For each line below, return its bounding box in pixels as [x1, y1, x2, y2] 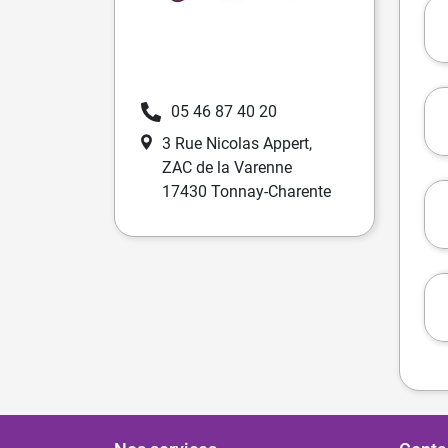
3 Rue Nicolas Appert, [162, 133, 313, 153]
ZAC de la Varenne [162, 157, 293, 177]
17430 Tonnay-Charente [162, 181, 332, 201]
